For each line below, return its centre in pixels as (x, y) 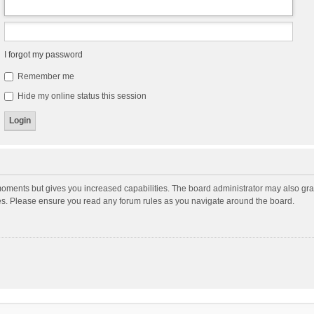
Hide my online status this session (81, 96)
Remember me (45, 76)
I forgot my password (43, 54)
